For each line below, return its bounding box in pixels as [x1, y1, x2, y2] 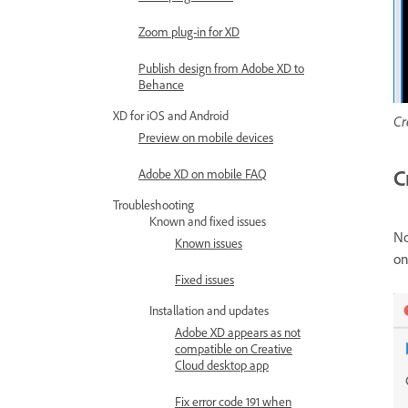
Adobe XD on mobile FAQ [138, 166, 267, 181]
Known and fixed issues [149, 213, 266, 229]
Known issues [175, 235, 242, 250]
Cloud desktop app [175, 357, 269, 372]
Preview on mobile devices [138, 129, 273, 145]
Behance [138, 76, 184, 92]
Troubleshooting [113, 197, 194, 212]
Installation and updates [149, 302, 269, 318]
